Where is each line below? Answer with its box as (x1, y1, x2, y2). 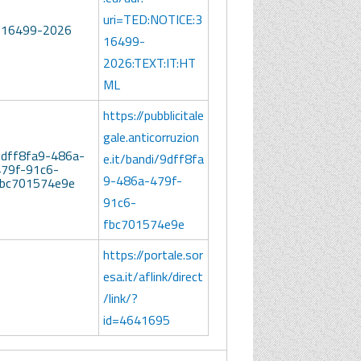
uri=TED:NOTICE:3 (102, 10, 202, 30)
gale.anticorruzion (102, 127, 199, 147)
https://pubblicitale (102, 106, 204, 126)
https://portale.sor (102, 245, 203, 265)
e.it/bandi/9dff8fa (102, 149, 204, 169)
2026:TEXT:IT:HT (102, 53, 196, 73)
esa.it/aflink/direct (102, 267, 203, 287)
